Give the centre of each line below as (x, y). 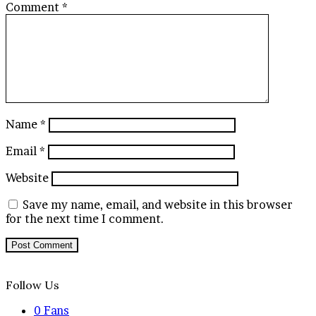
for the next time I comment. (85, 218)
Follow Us (32, 285)
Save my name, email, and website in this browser (158, 204)
